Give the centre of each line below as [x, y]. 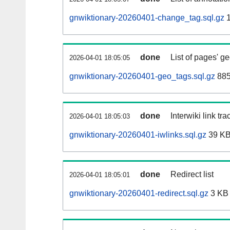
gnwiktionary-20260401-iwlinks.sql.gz [138, 135]
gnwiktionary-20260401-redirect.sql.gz [139, 194]
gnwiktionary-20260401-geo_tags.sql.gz [142, 76]
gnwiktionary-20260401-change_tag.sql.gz [147, 18]
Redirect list [192, 175]
